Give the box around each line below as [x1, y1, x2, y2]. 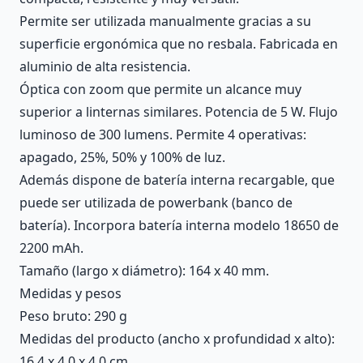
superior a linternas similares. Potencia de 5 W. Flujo [19, 103, 338, 121]
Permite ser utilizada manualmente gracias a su [19, 12, 311, 30]
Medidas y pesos [19, 284, 122, 302]
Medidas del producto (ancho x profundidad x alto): [19, 330, 335, 348]
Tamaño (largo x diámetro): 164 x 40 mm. [19, 262, 269, 280]
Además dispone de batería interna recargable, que [19, 171, 335, 189]
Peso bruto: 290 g [19, 307, 127, 325]
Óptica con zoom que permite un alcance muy [19, 80, 301, 98]
